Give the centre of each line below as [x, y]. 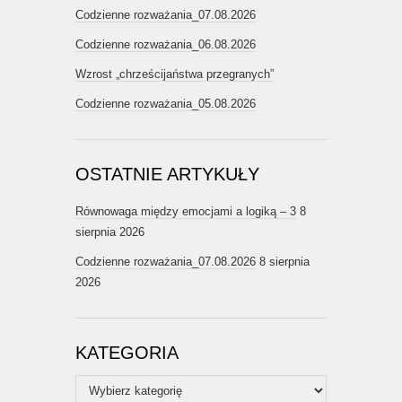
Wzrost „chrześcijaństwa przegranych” [175, 74]
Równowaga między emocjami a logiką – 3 [186, 212]
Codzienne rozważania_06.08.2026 [166, 45]
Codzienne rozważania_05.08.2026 [166, 104]
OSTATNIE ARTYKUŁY [167, 175]
